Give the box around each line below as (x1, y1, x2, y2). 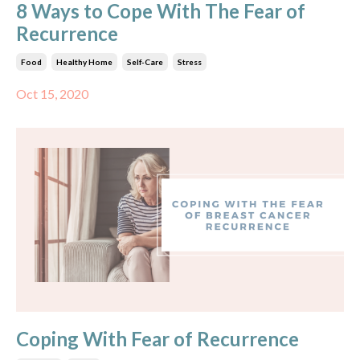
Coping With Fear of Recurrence (16, 327, 299, 350)
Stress (178, 56, 202, 67)
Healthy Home (56, 56, 112, 67)
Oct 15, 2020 (16, 85, 88, 101)
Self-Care (127, 56, 163, 67)
